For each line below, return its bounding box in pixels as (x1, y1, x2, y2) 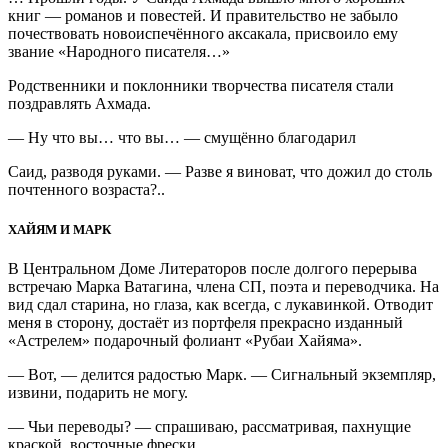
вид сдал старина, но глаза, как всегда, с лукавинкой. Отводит (8, 295, 433, 313)
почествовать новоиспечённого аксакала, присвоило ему (8, 25, 398, 43)
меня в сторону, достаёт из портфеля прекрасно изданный (8, 313, 403, 331)
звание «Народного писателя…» (8, 43, 230, 61)
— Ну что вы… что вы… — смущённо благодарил (8, 129, 356, 147)
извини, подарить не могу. (8, 383, 188, 401)
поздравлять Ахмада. (8, 95, 151, 113)
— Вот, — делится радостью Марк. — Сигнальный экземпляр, (8, 365, 436, 383)
